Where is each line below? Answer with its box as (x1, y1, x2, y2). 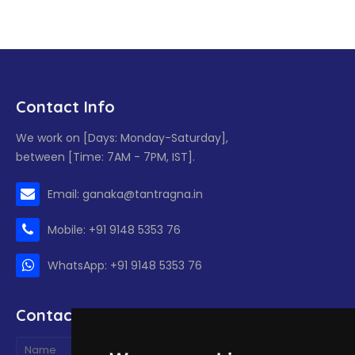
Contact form (16, 304, 123, 325)
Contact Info (16, 96, 115, 116)
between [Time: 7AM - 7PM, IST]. (16, 148, 195, 165)
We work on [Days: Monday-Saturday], (16, 129, 228, 146)
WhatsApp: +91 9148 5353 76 (48, 257, 202, 273)
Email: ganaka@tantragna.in (48, 185, 203, 202)
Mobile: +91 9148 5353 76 (48, 221, 181, 238)
